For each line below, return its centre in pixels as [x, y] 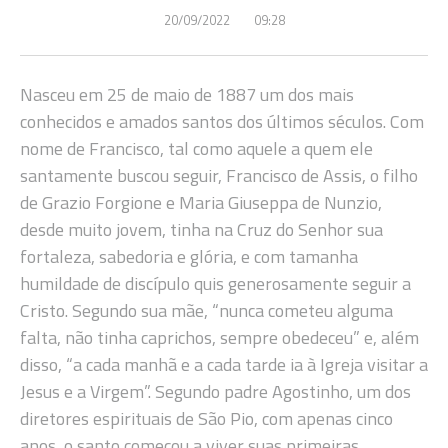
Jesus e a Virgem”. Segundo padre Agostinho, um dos [215, 392]
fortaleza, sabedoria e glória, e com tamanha [189, 257]
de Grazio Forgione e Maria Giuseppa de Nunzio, [201, 203]
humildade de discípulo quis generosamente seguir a [215, 284]
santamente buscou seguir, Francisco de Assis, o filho [219, 176]
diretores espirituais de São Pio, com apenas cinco [206, 419]
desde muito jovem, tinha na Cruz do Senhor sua [201, 230]
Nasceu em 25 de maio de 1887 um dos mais [187, 95]
